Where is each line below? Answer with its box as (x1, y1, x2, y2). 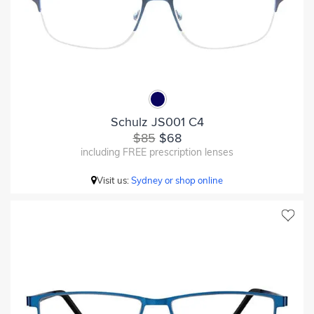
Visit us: (97, 174, 131, 186)
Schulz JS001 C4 (110, 114, 204, 130)
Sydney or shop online (131, 174, 223, 186)
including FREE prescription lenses (81, 145, 233, 158)
